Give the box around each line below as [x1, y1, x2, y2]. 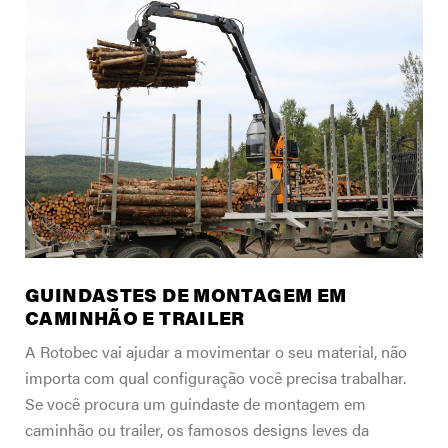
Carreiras [20, 88, 92, 114]
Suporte [20, 47, 82, 73]
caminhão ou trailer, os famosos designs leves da [25, 418, 369, 442]
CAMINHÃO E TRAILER [25, 304, 245, 332]
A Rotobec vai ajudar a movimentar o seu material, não [25, 340, 407, 364]
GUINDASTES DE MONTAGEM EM [25, 281, 347, 309]
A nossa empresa [20, 5, 158, 31]
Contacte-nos [20, 130, 128, 156]
